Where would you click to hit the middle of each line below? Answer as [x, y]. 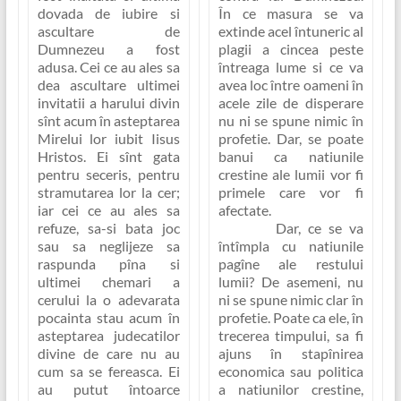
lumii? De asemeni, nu [290, 282]
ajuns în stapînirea [290, 354]
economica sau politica [290, 371]
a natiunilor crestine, [290, 389]
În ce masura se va [290, 13]
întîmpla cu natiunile [290, 246]
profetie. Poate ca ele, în [290, 318]
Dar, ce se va [290, 228]
